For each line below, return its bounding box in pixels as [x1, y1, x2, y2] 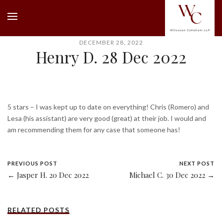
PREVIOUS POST [7, 160, 57, 166]
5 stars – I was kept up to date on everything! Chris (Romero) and [7, 102, 209, 111]
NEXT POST [179, 160, 215, 166]
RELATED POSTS [7, 205, 69, 214]
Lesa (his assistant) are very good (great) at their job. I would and [7, 113, 206, 122]
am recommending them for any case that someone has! [7, 125, 180, 134]
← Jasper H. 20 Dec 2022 [7, 169, 89, 180]
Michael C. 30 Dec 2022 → [129, 169, 215, 180]
